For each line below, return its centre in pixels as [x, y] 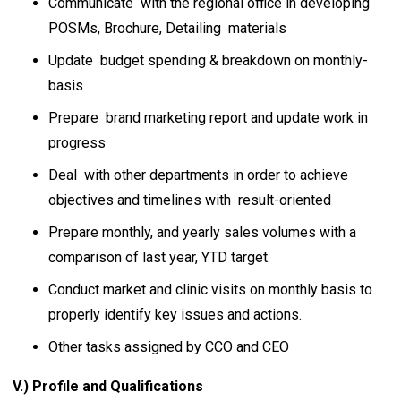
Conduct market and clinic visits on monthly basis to [210, 290]
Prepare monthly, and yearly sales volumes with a [202, 232]
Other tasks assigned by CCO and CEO [169, 347]
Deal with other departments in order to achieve [198, 175]
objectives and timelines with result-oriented [190, 200]
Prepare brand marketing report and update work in [208, 118]
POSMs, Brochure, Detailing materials [167, 28]
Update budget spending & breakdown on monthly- [208, 60]
